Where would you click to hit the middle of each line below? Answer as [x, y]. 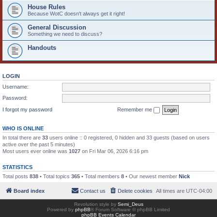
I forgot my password [27, 109]
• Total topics [55, 176]
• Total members [101, 176]
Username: [15, 86]
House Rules [46, 7]
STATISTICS [17, 167]
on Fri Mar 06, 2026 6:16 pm [114, 151]
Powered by [61, 209]
